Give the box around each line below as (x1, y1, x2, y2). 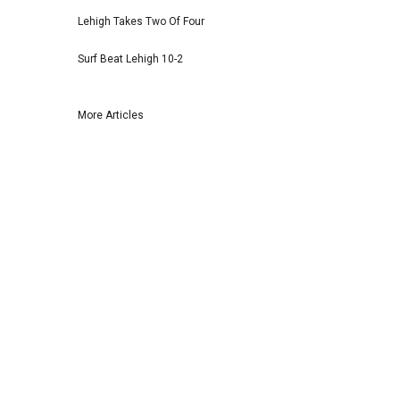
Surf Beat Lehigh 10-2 (78, 53, 183, 66)
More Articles (78, 109, 144, 122)
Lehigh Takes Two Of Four (78, 15, 204, 29)
